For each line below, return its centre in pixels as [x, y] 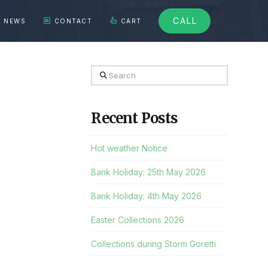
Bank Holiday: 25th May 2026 [149, 172]
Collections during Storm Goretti [154, 244]
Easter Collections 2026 [138, 220]
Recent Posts [135, 118]
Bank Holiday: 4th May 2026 [147, 196]
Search [105, 72]
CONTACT [73, 21]
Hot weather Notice [130, 148]
